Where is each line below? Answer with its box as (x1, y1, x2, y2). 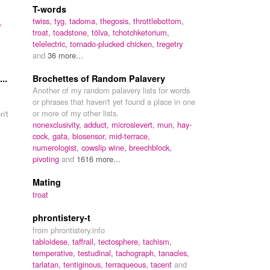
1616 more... (77, 153, 121, 165)
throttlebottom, (133, 15, 184, 27)
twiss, (33, 15, 54, 27)
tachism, (143, 236, 172, 248)
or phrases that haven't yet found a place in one (33, 96, 195, 108)
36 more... (48, 49, 83, 61)
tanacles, (159, 247, 189, 259)
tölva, (92, 27, 113, 39)
